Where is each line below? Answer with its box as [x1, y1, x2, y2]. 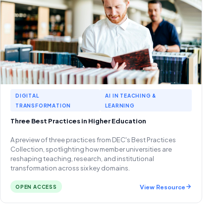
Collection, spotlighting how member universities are [10, 145, 172, 153]
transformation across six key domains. [10, 164, 130, 172]
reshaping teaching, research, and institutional [10, 155, 154, 163]
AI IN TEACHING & [105, 93, 157, 99]
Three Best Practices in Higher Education [10, 117, 146, 125]
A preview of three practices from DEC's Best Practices [10, 136, 176, 144]
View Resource [140, 182, 185, 191]
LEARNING [105, 103, 135, 109]
